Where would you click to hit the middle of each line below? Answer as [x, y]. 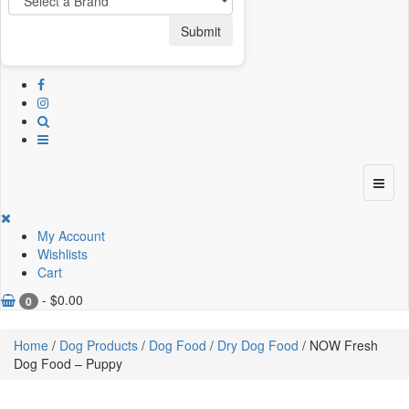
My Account [71, 236]
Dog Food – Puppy [68, 364]
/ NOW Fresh [338, 346]
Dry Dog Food [258, 346]
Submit [201, 31]
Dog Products [99, 346]
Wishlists [63, 254]
